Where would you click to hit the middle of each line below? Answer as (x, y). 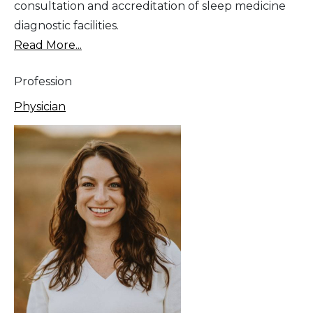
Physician (40, 106)
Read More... (48, 45)
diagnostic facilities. (66, 25)
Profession (43, 81)
